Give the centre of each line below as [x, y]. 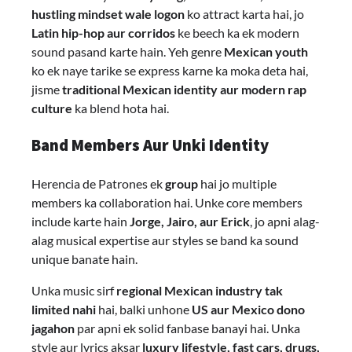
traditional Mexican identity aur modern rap [184, 89]
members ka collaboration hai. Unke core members [167, 203]
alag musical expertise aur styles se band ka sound [165, 240]
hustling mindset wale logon [108, 13]
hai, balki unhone [144, 310]
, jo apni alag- [285, 222]
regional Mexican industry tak [200, 291]
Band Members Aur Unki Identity [150, 146]
